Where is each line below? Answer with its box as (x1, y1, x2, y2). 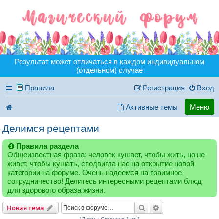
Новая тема (7, 203, 44, 212)
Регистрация (143, 84, 185, 92)
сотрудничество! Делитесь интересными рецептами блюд (7, 176, 202, 185)
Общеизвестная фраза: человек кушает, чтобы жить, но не (7, 150, 205, 159)
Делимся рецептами (2, 122, 99, 134)
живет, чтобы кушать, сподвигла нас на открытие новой (7, 159, 194, 168)
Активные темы (126, 103, 178, 111)
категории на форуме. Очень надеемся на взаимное (7, 168, 182, 176)
